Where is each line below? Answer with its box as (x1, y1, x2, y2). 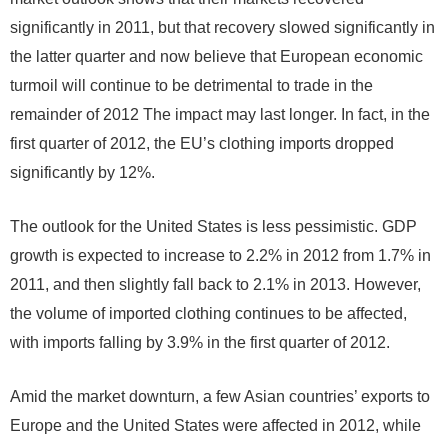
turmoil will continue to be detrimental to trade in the (10, 77, 373, 94)
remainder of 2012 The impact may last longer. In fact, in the (10, 106, 430, 123)
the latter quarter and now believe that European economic (10, 48, 423, 65)
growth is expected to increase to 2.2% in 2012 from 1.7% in (10, 247, 431, 264)
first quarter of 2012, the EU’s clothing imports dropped (10, 135, 394, 152)
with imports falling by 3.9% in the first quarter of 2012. (10, 334, 390, 351)
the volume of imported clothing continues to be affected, (10, 305, 407, 322)
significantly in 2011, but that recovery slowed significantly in (10, 19, 435, 36)
